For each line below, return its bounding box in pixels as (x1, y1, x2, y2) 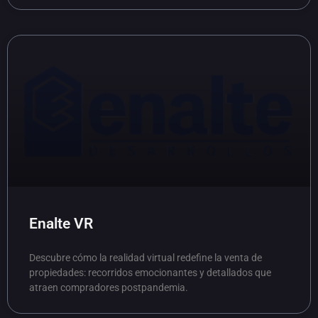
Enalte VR (29, 215, 93, 232)
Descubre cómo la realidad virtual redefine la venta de (29, 252, 262, 263)
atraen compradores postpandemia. (29, 282, 188, 293)
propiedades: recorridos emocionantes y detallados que (29, 267, 271, 278)
